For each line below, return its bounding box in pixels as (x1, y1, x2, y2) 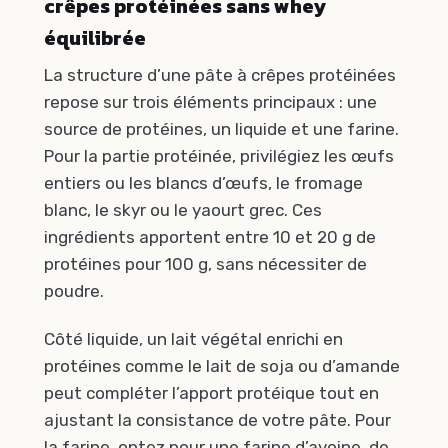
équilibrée (44, 23, 146, 54)
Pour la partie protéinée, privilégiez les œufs (44, 146, 394, 167)
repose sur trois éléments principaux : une (44, 92, 377, 113)
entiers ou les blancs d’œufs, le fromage (44, 173, 363, 194)
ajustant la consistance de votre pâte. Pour (44, 409, 391, 430)
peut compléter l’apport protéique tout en (44, 382, 379, 403)
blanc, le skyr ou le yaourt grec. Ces (44, 200, 322, 221)
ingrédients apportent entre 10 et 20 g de (44, 227, 376, 248)
